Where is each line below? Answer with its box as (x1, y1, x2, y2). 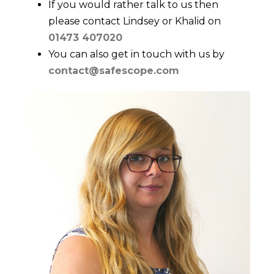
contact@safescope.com (48, 65, 179, 77)
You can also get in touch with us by (48, 48, 224, 61)
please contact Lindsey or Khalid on (48, 15, 221, 28)
